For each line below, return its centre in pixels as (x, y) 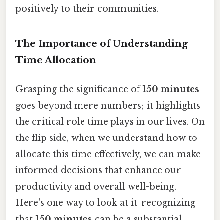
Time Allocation (56, 60)
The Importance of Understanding (101, 44)
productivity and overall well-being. (96, 187)
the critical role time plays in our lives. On (110, 122)
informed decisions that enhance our (98, 171)
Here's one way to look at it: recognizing (105, 203)
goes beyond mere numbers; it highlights (108, 106)
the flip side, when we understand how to (106, 138)
